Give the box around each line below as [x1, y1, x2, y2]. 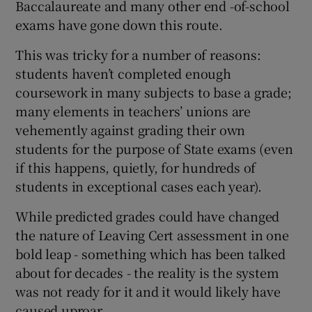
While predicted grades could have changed [15, 207, 280, 226]
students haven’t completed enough [15, 64, 231, 83]
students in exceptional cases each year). [15, 177, 263, 196]
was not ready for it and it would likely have [15, 282, 281, 301]
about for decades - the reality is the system [15, 263, 279, 282]
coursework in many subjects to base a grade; [15, 83, 292, 102]
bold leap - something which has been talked [15, 244, 286, 263]
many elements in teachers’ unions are [15, 102, 251, 120]
